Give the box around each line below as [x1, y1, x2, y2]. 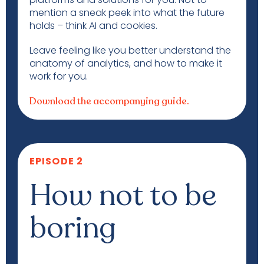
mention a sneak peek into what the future [29, 6, 225, 19]
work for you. [29, 70, 88, 83]
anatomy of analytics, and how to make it [29, 57, 222, 70]
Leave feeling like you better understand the [29, 44, 231, 57]
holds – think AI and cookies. [29, 19, 157, 32]
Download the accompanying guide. [29, 95, 189, 108]
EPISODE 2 [29, 154, 83, 168]
